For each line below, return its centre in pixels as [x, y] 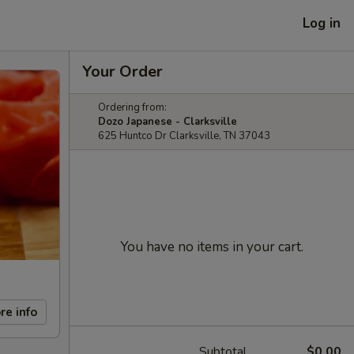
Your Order [122, 72]
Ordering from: [132, 107]
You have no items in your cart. [212, 247]
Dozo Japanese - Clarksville [168, 122]
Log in [322, 23]
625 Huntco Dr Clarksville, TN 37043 [184, 136]
